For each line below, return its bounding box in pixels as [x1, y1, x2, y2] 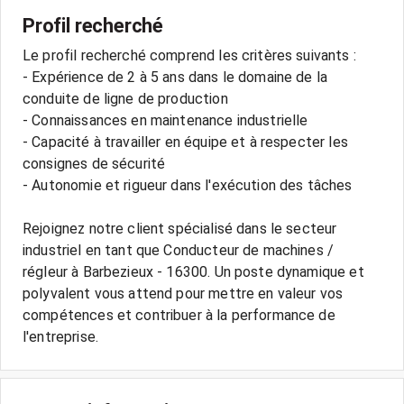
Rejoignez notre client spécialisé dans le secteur [23, 220, 337, 237]
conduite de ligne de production [23, 90, 228, 107]
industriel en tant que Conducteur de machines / [23, 242, 335, 259]
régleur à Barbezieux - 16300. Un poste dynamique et [23, 263, 364, 280]
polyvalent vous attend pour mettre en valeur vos [23, 285, 344, 302]
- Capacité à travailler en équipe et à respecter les [23, 133, 348, 151]
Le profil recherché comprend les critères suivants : [23, 47, 356, 64]
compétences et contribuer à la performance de [23, 307, 335, 324]
